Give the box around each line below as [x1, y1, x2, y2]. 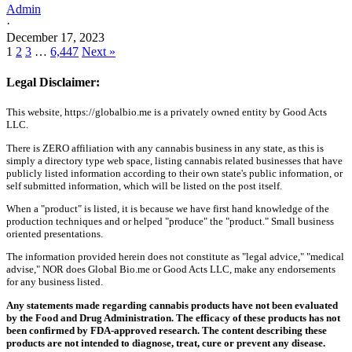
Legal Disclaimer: [6, 75, 100, 89]
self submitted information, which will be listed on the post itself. [6, 179, 282, 192]
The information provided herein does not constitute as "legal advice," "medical [6, 251, 344, 263]
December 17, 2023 [6, 30, 104, 44]
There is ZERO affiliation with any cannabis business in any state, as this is [6, 141, 324, 154]
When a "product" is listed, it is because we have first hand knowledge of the [6, 202, 329, 214]
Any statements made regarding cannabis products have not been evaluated [6, 299, 338, 311]
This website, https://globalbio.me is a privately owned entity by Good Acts [6, 106, 327, 119]
